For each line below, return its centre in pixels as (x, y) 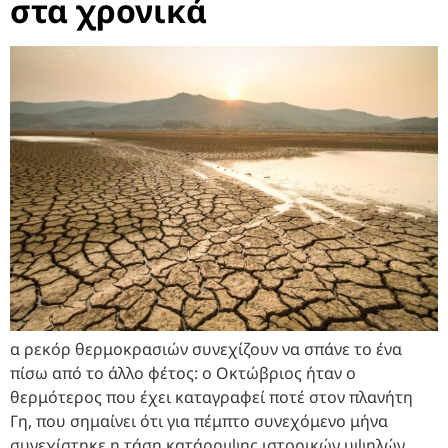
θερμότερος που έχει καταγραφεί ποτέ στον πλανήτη (211, 396)
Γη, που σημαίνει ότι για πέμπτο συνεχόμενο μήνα (199, 420)
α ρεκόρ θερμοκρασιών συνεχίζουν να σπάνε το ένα (206, 348)
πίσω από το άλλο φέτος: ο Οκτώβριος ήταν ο (183, 372)
